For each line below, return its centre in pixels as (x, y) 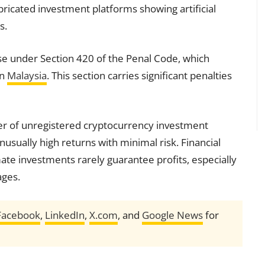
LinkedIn (65, 215)
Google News (172, 215)
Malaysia (27, 76)
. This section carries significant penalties (139, 76)
